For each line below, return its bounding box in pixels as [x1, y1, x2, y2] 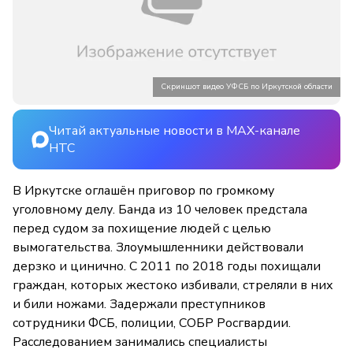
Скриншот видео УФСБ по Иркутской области [161, 81, 333, 93]
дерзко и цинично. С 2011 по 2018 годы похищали [13, 258, 321, 276]
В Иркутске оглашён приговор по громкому [13, 182, 274, 200]
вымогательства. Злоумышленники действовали [13, 239, 303, 257]
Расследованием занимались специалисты [13, 333, 267, 351]
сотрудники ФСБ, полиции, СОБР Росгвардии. [13, 314, 291, 333]
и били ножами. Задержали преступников [13, 295, 266, 314]
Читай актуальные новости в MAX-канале [49, 122, 300, 140]
